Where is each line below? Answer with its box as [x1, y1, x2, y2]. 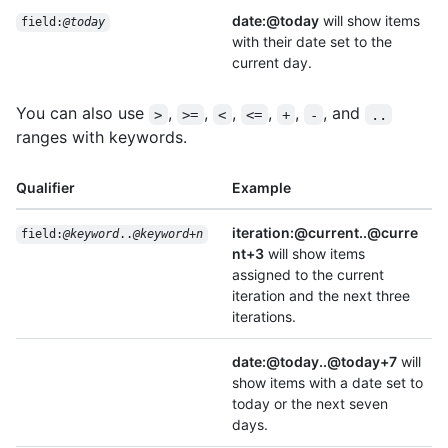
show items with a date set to [232, 374, 423, 392]
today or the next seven [232, 395, 388, 413]
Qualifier [16, 179, 75, 197]
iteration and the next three [232, 287, 410, 305]
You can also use [16, 103, 149, 124]
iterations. [232, 308, 296, 326]
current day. [232, 54, 312, 72]
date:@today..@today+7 [232, 353, 397, 371]
